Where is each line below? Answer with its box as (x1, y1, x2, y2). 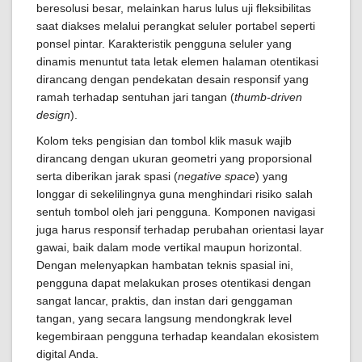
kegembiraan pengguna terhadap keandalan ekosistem (36, 330, 319, 343)
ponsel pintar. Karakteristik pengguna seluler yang (36, 37, 292, 50)
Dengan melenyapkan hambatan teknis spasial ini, (36, 259, 293, 271)
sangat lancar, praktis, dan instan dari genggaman (36, 294, 293, 307)
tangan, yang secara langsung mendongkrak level (36, 312, 292, 325)
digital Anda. (36, 347, 99, 360)
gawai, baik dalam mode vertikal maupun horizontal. (36, 241, 302, 254)
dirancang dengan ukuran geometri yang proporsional (36, 152, 312, 165)
